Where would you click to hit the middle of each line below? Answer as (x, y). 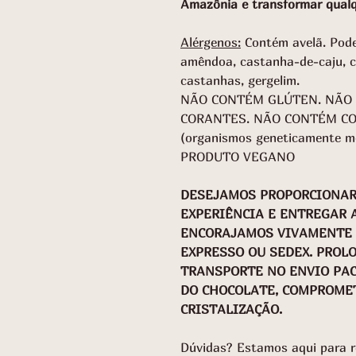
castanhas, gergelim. (240, 80)
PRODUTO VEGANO (238, 157)
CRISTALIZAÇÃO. (231, 309)
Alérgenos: (211, 42)
